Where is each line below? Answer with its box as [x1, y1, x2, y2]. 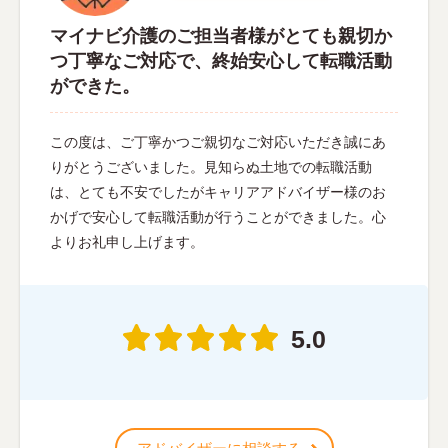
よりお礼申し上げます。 [50, 234, 204, 251]
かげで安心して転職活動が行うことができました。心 [50, 209, 386, 226]
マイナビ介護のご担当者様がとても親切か [50, 26, 392, 47]
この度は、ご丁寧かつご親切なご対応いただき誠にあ [50, 134, 386, 151]
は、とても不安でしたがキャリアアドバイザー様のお [50, 184, 386, 201]
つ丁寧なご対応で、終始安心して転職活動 [50, 51, 392, 72]
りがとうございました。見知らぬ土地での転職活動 [50, 159, 372, 176]
